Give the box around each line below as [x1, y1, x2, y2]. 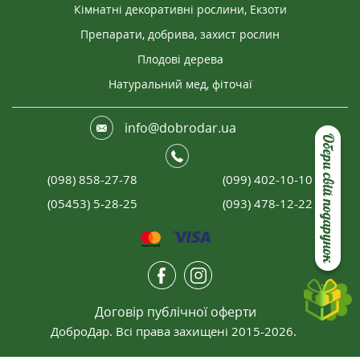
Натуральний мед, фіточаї [108, 76, 252, 92]
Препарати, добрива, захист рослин [80, 27, 280, 42]
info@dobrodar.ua [124, 119, 236, 137]
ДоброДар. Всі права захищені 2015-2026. [50, 323, 297, 339]
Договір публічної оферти [94, 303, 256, 321]
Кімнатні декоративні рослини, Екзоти [73, 2, 287, 17]
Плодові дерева [137, 51, 223, 67]
